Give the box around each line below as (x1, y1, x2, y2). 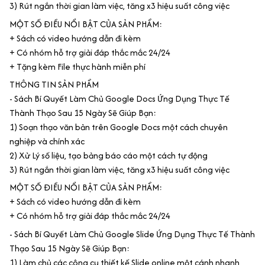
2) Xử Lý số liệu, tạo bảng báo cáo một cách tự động (9, 148, 208, 161)
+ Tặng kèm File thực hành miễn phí (9, 60, 146, 73)
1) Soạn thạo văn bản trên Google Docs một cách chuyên (9, 120, 228, 133)
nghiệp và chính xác (9, 134, 85, 147)
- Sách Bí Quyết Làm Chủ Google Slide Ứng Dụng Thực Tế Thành (9, 227, 255, 240)
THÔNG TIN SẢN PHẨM (9, 77, 99, 91)
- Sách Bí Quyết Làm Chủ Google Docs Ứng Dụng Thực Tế (9, 92, 230, 105)
